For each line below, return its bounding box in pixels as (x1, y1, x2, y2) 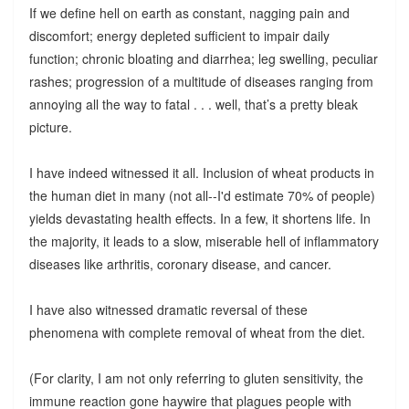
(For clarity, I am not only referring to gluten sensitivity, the (28, 368, 363, 387)
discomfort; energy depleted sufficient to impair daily (28, 26, 330, 45)
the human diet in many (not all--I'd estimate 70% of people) (28, 185, 375, 204)
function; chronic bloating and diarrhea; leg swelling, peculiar (28, 48, 378, 68)
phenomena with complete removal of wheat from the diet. (28, 322, 365, 341)
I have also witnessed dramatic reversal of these (28, 299, 308, 319)
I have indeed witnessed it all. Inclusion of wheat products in (28, 163, 374, 182)
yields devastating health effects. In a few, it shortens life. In (28, 208, 371, 227)
